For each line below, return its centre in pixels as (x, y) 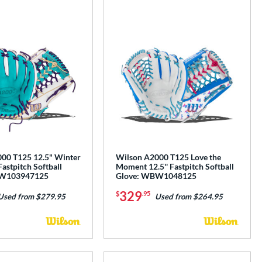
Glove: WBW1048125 (156, 176)
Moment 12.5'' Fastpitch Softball (175, 167)
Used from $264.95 (189, 197)
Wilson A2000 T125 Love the (169, 157)
